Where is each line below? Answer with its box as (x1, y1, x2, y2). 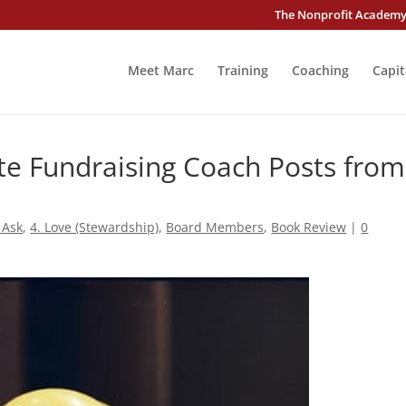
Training (217, 62, 268, 79)
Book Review (271, 218, 347, 236)
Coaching (291, 62, 349, 79)
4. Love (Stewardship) (30, 218, 159, 236)
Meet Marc (127, 62, 194, 79)
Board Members (166, 218, 265, 236)
